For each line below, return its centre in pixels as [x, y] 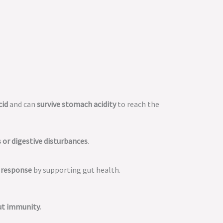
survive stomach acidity [76, 104]
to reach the [138, 104]
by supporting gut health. [76, 170]
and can [22, 104]
